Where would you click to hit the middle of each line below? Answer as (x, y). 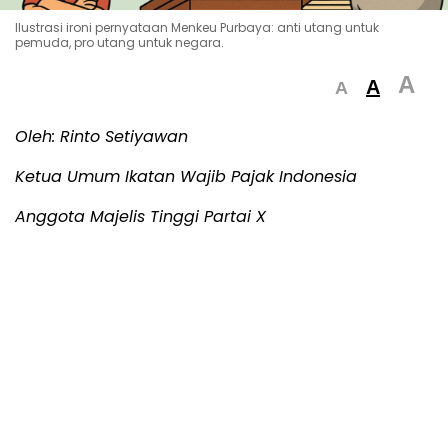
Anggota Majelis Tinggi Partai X (140, 216)
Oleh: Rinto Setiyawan (101, 136)
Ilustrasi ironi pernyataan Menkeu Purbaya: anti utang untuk (197, 27)
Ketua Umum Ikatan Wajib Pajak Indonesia (186, 176)
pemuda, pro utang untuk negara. (119, 42)
